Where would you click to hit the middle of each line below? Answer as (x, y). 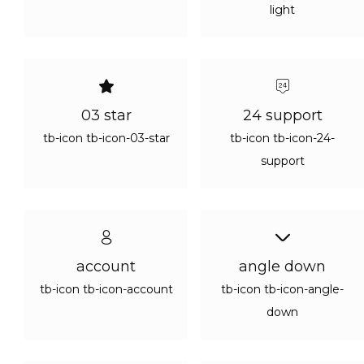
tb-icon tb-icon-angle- (282, 289)
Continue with (128, 10)
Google (195, 10)
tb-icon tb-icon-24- (282, 138)
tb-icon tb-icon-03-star (106, 138)
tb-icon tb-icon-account (106, 289)
